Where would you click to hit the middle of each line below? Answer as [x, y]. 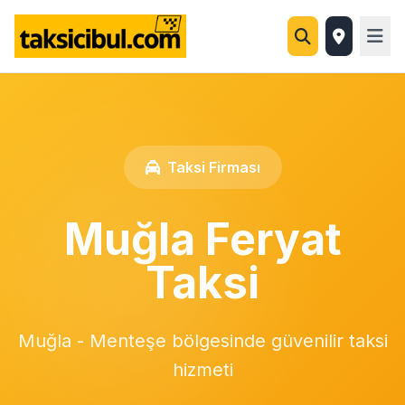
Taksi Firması [213, 167]
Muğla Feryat [202, 239]
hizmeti [202, 370]
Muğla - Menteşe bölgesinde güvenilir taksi [202, 341]
